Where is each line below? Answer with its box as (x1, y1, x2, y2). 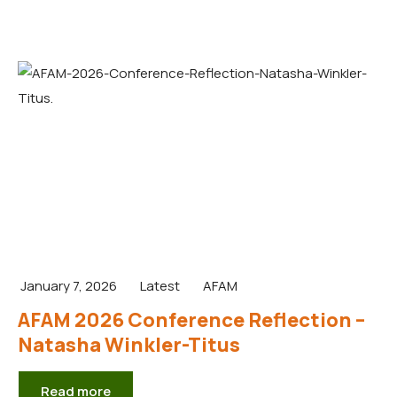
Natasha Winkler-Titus (18, 331, 240, 358)
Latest (140, 276, 180, 295)
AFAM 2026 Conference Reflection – (18, 306, 365, 333)
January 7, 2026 (20, 276, 117, 295)
